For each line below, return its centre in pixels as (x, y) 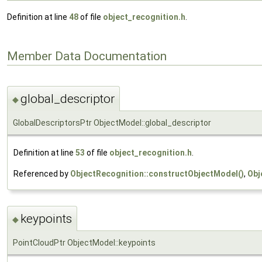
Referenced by (42, 173)
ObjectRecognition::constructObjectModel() (157, 173)
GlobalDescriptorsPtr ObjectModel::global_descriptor (112, 123)
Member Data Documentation (87, 56)
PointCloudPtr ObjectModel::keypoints (84, 243)
